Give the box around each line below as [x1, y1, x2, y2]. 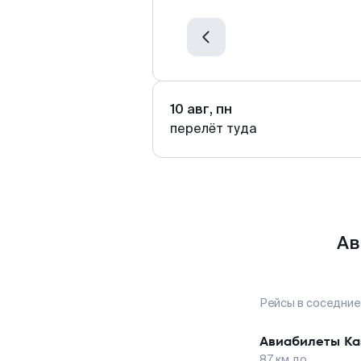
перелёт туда [170, 120, 257, 137]
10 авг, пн [170, 101, 232, 118]
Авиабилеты [259, 332, 340, 351]
